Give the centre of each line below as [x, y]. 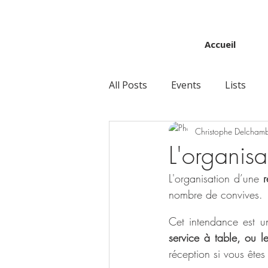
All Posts [128, 85]
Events [186, 85]
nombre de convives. [217, 194]
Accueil [220, 44]
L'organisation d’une [216, 178]
